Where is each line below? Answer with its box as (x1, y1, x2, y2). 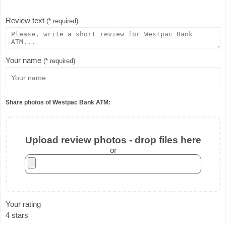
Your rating (6, 199, 41, 208)
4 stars (6, 210, 28, 219)
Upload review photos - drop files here (25, 134, 201, 145)
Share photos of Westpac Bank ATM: (6, 98, 110, 106)
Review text (6, 16, 46, 25)
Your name (6, 56, 43, 65)
